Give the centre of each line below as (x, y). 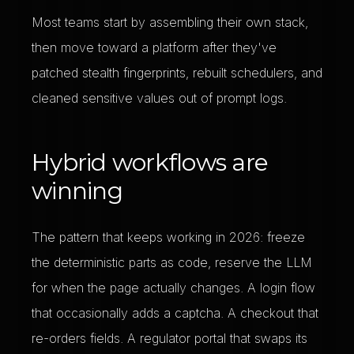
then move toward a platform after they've (154, 47)
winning (77, 191)
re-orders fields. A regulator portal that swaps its (169, 338)
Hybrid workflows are (150, 162)
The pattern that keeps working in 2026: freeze (168, 237)
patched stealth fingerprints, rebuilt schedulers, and (177, 73)
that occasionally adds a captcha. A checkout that (175, 313)
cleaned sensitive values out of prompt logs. (159, 98)
